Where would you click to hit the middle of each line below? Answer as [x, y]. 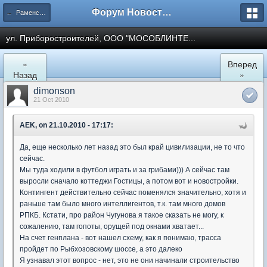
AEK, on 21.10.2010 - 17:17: [66, 125]
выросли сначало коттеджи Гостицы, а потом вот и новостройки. [129, 181]
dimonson [54, 91]
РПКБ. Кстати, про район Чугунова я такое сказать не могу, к [122, 215]
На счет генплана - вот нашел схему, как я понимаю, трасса [120, 238]
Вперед [242, 64]
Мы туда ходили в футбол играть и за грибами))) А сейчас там [125, 170]
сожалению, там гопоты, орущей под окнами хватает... [112, 226]
